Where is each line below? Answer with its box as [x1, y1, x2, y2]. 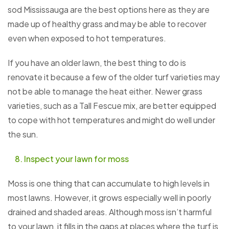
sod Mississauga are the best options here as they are [8, 4, 210, 15]
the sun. [8, 129, 38, 140]
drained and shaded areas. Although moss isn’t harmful [8, 207, 212, 218]
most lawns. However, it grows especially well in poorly [8, 192, 211, 203]
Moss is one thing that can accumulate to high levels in [8, 178, 210, 189]
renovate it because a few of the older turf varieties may [8, 72, 220, 83]
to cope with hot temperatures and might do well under [8, 114, 215, 126]
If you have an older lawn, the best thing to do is [8, 57, 186, 68]
